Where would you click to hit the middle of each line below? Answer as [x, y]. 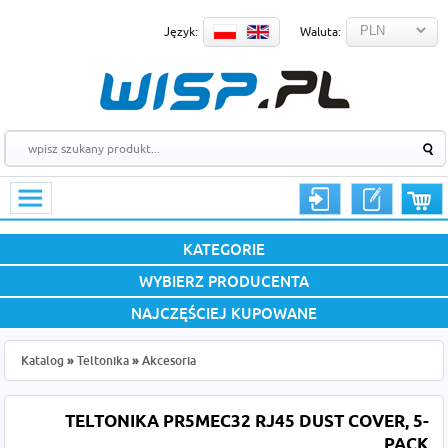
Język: [181, 31]
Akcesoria [169, 360]
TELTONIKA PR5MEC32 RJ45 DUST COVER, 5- [246, 422]
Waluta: [320, 31]
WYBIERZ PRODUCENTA [224, 281]
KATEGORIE [224, 249]
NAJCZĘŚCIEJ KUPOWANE [224, 313]
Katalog [43, 360]
